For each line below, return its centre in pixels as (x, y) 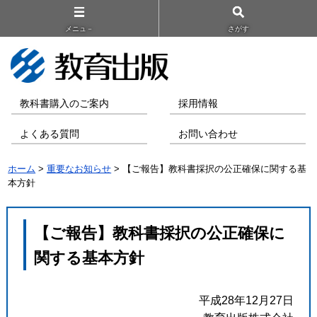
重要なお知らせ (79, 169)
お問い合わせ (208, 134)
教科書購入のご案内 (65, 104)
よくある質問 (50, 134)
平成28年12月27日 (247, 300)
